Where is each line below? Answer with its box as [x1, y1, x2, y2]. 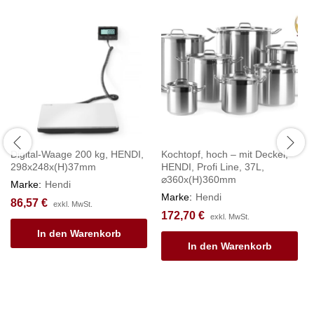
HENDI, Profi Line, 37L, [161, 161, 264, 172]
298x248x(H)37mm [11, 161, 96, 172]
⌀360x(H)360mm [161, 173, 236, 185]
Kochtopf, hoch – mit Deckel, [161, 148, 288, 160]
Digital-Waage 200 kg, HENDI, [11, 148, 144, 160]
